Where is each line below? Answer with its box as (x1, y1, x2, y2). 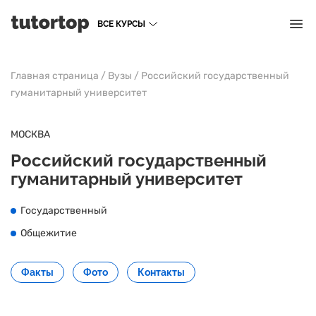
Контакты (138, 267, 185, 278)
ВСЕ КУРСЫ (97, 19, 145, 29)
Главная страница (11, 70, 99, 82)
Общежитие (20, 227, 77, 239)
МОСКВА (11, 128, 50, 140)
